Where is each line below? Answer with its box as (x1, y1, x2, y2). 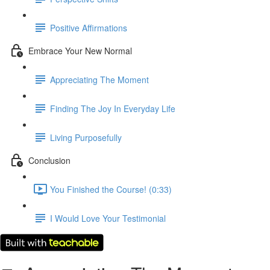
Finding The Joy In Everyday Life (50, 102, 175, 115)
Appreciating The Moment (50, 73, 149, 86)
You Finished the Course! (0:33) (50, 183, 172, 195)
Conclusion (28, 154, 71, 166)
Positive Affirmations (50, 21, 127, 34)
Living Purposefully (50, 131, 122, 143)
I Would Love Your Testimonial (50, 212, 166, 224)
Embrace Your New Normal (28, 44, 132, 57)
